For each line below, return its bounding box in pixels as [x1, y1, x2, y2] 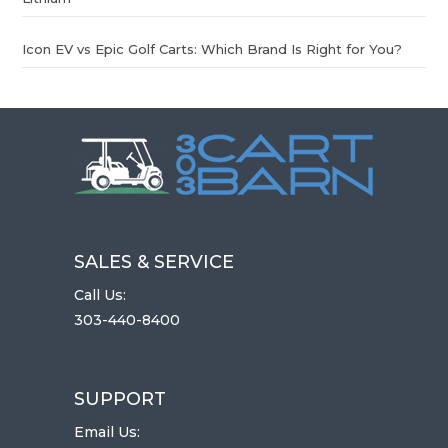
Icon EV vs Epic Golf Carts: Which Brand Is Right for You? [22, 40, 403, 57]
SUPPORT [74, 387, 166, 410]
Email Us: [74, 422, 140, 441]
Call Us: [74, 285, 126, 304]
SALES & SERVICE [74, 250, 234, 273]
